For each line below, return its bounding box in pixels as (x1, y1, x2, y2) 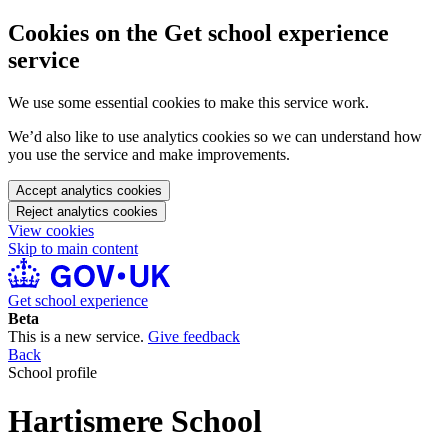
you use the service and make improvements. (8, 145, 290, 163)
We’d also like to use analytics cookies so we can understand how (8, 127, 422, 145)
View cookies (8, 221, 94, 239)
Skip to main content (8, 239, 138, 257)
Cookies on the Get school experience (8, 19, 389, 46)
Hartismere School (8, 403, 262, 440)
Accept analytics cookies (16, 182, 162, 198)
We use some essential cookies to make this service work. (8, 93, 369, 111)
